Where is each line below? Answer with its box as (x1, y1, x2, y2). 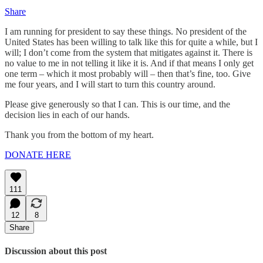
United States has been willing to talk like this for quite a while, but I (5, 36, 258, 47)
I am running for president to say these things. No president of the (5, 26, 247, 36)
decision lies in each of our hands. (5, 109, 130, 120)
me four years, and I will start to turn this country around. (5, 79, 215, 89)
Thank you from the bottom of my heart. (5, 129, 154, 140)
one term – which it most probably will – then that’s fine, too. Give (5, 68, 251, 79)
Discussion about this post (5, 245, 107, 256)
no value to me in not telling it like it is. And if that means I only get (5, 58, 254, 68)
